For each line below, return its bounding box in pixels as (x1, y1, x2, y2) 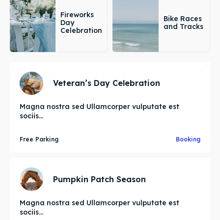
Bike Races (163, 14, 202, 23)
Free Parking (20, 136, 58, 143)
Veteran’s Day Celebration (53, 78, 160, 88)
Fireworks (60, 10, 94, 19)
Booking (176, 136, 200, 143)
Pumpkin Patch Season (53, 174, 146, 184)
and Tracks (163, 22, 203, 31)
